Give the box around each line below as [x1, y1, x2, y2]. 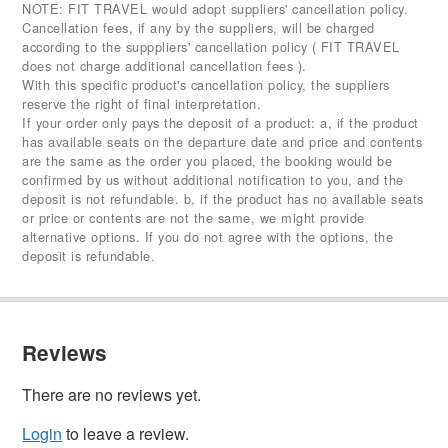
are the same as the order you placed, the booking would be [22, 150, 393, 170]
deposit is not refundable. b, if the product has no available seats [22, 188, 424, 208]
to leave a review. [62, 422, 190, 446]
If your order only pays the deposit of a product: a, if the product [22, 112, 419, 132]
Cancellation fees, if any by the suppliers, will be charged [22, 17, 375, 37]
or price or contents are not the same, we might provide [22, 207, 365, 227]
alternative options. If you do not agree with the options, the [22, 226, 394, 246]
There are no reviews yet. [22, 383, 202, 407]
